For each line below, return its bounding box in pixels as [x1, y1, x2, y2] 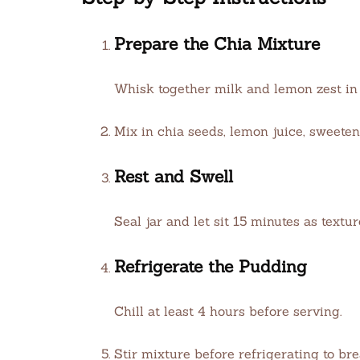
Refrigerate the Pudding [114, 256, 307, 277]
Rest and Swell [114, 166, 233, 187]
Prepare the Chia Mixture [114, 33, 320, 55]
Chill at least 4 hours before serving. [114, 303, 342, 319]
